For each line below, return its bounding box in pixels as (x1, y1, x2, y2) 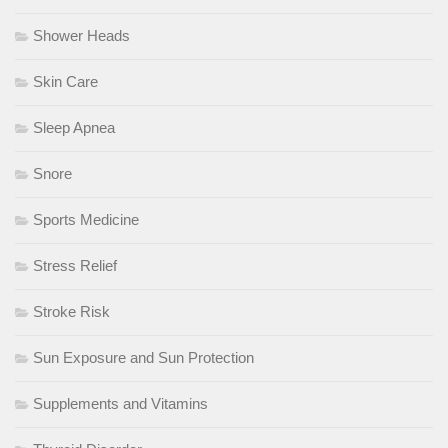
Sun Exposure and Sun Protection (33, 349, 254, 367)
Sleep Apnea (33, 119, 115, 137)
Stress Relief (33, 257, 117, 275)
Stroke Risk (33, 303, 110, 321)
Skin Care (33, 73, 98, 91)
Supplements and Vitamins (33, 395, 208, 413)
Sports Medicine (33, 211, 139, 229)
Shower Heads (33, 27, 130, 45)
